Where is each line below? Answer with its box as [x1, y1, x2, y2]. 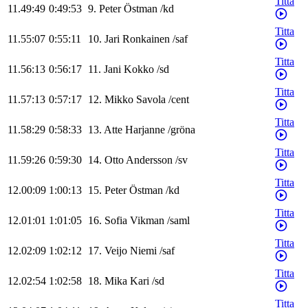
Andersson [126, 154, 173, 166]
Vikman [130, 214, 164, 227]
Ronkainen [122, 33, 170, 45]
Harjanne [125, 124, 165, 136]
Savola [136, 93, 166, 106]
